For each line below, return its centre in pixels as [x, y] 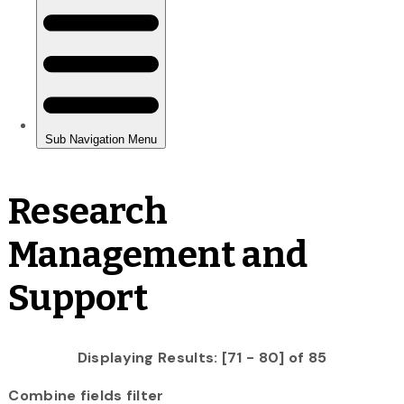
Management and [158, 255]
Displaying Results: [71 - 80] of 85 [202, 357]
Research [88, 211]
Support [78, 298]
